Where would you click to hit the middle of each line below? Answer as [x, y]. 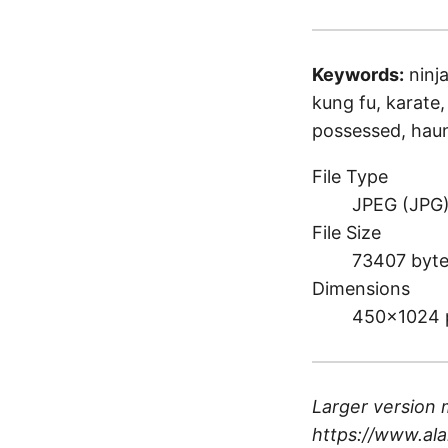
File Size [346, 232]
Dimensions [361, 288]
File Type [350, 176]
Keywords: [358, 74]
